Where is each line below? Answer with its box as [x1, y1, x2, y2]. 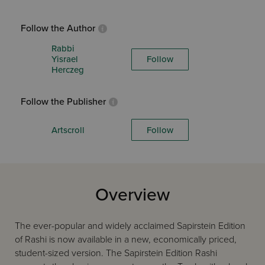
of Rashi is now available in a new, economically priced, [15, 234, 237, 245]
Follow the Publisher [21, 96, 106, 108]
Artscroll [51, 124, 85, 135]
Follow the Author [21, 22, 95, 34]
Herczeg [51, 64, 84, 75]
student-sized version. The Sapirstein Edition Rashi [15, 247, 217, 259]
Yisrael [51, 54, 78, 64]
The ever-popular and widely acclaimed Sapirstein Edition [15, 220, 245, 232]
